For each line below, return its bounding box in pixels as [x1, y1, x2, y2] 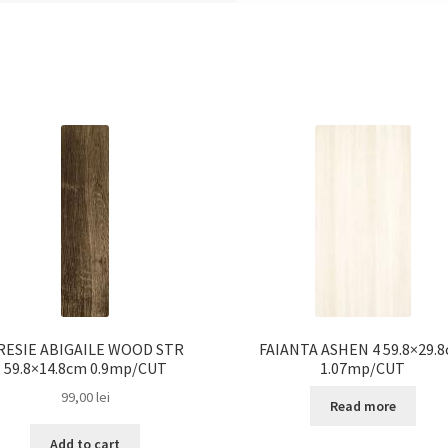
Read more [329, 396, 396, 415]
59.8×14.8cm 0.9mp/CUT [3, 357, 167, 378]
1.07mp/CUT [320, 357, 406, 378]
